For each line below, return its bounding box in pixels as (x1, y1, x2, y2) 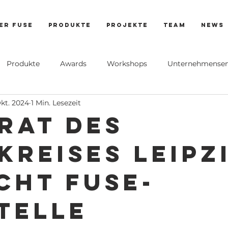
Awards (60, 59, 87, 68)
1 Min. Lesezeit (31, 98, 81, 107)
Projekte (106, 21, 148, 28)
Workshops (107, 59, 147, 68)
